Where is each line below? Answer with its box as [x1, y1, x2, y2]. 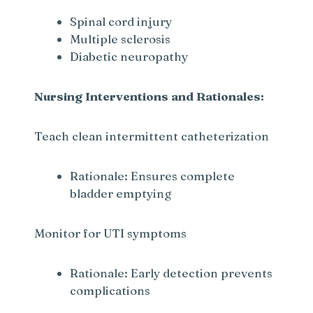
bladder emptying [70, 186, 172, 201]
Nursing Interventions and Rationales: [34, 89, 265, 104]
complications [70, 283, 151, 298]
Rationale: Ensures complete [70, 168, 235, 184]
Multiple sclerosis [70, 31, 171, 47]
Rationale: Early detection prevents [70, 265, 273, 281]
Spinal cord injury [70, 14, 173, 29]
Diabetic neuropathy [70, 49, 189, 64]
